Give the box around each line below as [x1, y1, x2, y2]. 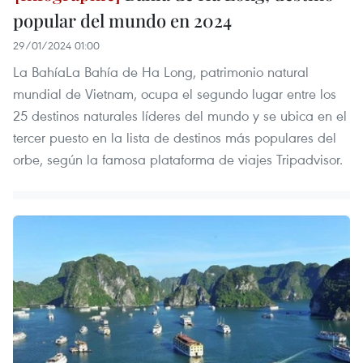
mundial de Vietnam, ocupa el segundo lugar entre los [13, 83, 336, 103]
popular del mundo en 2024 [13, 7, 232, 32]
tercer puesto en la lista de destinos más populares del [13, 127, 336, 147]
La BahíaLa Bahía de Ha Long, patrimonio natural [13, 62, 309, 81]
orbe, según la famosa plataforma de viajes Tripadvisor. [13, 149, 343, 169]
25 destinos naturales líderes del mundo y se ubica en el [13, 105, 347, 125]
